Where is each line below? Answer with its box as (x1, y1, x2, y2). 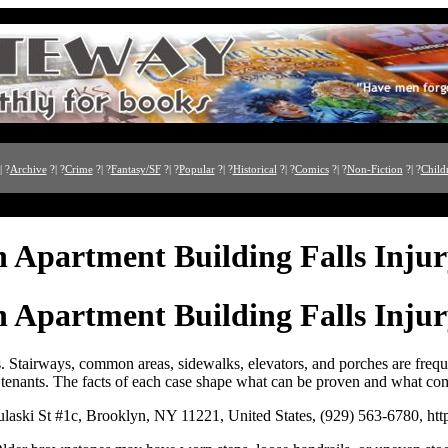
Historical (232, 164, 277, 175)
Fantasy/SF (110, 164, 161, 175)
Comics (294, 164, 329, 175)
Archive (9, 164, 47, 175)
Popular (178, 164, 215, 175)
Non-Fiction (346, 164, 403, 175)
